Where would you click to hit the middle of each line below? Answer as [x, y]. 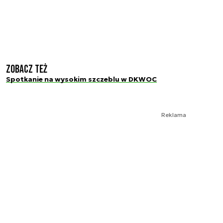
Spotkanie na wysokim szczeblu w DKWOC [81, 79]
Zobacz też [27, 69]
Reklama [174, 115]
